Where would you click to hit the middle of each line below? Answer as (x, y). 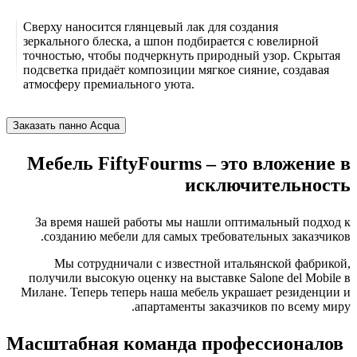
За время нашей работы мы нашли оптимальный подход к (193, 222)
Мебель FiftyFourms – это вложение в (189, 163)
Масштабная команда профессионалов (175, 343)
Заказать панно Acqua (66, 125)
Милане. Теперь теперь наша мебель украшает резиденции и (186, 292)
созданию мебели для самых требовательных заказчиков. (197, 236)
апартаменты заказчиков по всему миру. (243, 306)
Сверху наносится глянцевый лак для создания (151, 26)
